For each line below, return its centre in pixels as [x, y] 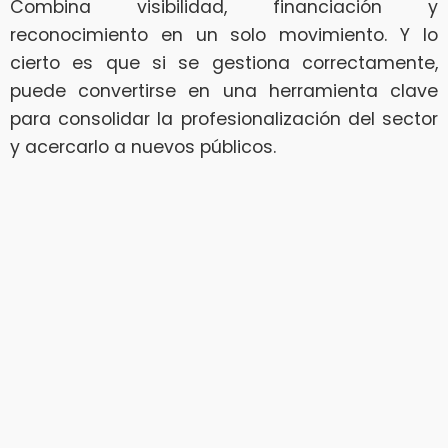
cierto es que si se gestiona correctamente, [224, 63]
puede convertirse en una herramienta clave [224, 91]
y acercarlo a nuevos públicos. [143, 147]
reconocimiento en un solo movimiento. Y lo [224, 35]
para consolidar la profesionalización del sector [224, 119]
